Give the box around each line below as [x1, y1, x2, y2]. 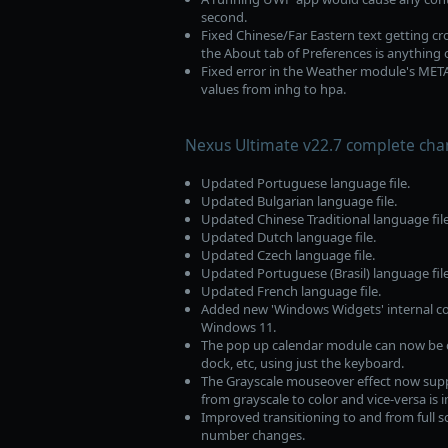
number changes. [200, 426, 305, 445]
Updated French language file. [200, 282, 381, 301]
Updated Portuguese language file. [200, 174, 410, 193]
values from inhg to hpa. [200, 79, 346, 98]
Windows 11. [200, 318, 276, 337]
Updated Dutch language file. [200, 228, 376, 247]
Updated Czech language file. [200, 246, 375, 265]
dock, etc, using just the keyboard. [200, 354, 404, 373]
